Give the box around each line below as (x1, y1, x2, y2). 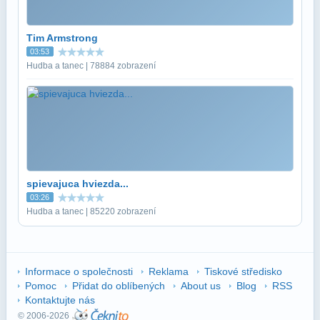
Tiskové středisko (204, 265, 282, 277)
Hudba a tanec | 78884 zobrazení (26, 60, 156, 71)
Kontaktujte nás (25, 294, 95, 306)
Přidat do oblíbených (72, 279, 165, 291)
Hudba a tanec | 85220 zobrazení (26, 206, 156, 216)
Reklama (149, 265, 189, 277)
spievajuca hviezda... (26, 177, 129, 189)
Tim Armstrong (26, 31, 98, 44)
